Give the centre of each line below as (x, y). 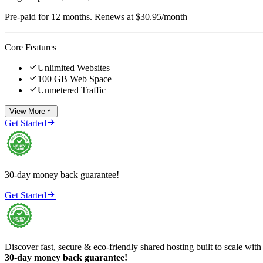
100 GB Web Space (75, 79)
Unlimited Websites (74, 68)
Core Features (31, 47)
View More (27, 111)
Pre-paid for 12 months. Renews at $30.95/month (96, 16)
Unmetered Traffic (72, 90)
